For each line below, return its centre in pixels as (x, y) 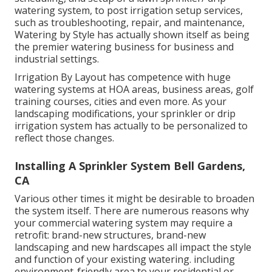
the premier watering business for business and (124, 46)
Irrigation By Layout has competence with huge (123, 77)
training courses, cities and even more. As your (121, 101)
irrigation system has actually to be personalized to (131, 125)
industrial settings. (57, 59)
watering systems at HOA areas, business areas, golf (134, 89)
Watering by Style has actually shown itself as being (132, 34)
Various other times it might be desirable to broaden (134, 198)
